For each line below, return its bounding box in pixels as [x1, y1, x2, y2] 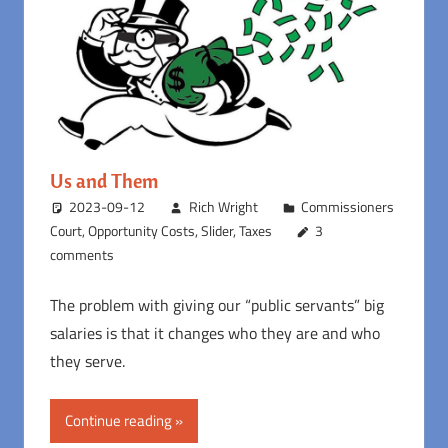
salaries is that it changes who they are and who [49, 321, 380, 346]
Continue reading [64, 409, 172, 433]
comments [49, 244, 114, 266]
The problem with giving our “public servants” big [49, 293, 384, 318]
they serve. [49, 349, 125, 374]
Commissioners [301, 196, 395, 218]
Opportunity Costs [87, 220, 195, 242]
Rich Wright [188, 196, 258, 218]
